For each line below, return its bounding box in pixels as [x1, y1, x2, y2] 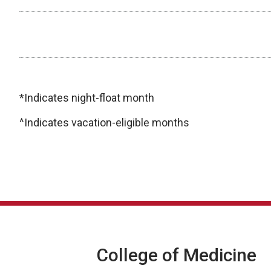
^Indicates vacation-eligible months [19, 116, 189, 129]
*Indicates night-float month [19, 91, 154, 105]
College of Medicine [97, 244, 256, 266]
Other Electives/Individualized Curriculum [29, 28, 228, 42]
